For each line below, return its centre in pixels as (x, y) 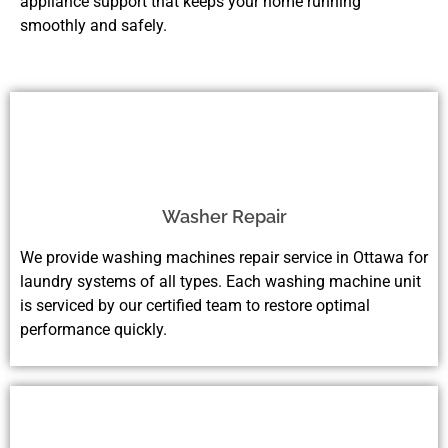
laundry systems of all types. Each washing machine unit (220, 281)
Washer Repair (224, 216)
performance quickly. (93, 329)
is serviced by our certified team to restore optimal (195, 305)
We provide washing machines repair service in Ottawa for (224, 257)
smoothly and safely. (93, 25)
